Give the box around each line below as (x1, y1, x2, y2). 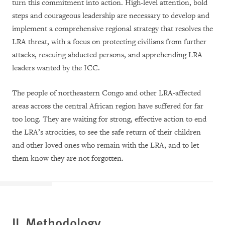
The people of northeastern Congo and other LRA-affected (12, 88, 201, 98)
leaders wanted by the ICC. (12, 63, 100, 73)
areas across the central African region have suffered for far (12, 101, 203, 111)
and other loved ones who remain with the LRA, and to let (12, 140, 199, 150)
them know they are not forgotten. (12, 153, 124, 163)
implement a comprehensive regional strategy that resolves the (12, 24, 213, 34)
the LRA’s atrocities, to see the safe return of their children (12, 127, 201, 137)
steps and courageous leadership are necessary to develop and (12, 11, 209, 21)
